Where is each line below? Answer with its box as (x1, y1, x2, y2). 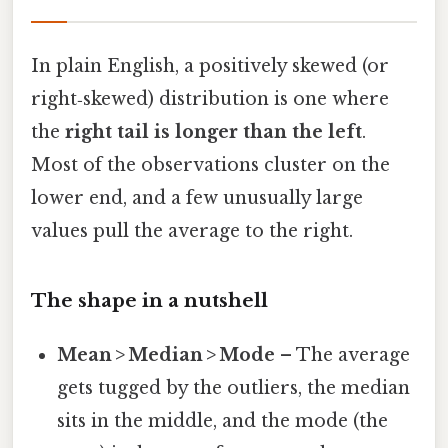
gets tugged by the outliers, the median (57, 377, 411, 400)
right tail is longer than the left (65, 120, 362, 143)
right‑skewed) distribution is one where (31, 87, 389, 110)
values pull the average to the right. (31, 219, 353, 242)
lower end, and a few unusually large (31, 186, 363, 209)
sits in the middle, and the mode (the (57, 410, 389, 433)
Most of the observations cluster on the (31, 153, 390, 176)
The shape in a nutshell (31, 289, 268, 313)
